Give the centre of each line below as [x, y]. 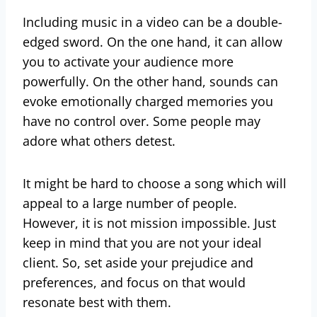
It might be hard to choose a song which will [155, 183]
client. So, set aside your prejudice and [138, 262]
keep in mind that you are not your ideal [142, 242]
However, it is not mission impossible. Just [149, 223]
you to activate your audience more [128, 61]
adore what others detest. [99, 140]
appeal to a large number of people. [130, 203]
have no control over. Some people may [142, 121]
